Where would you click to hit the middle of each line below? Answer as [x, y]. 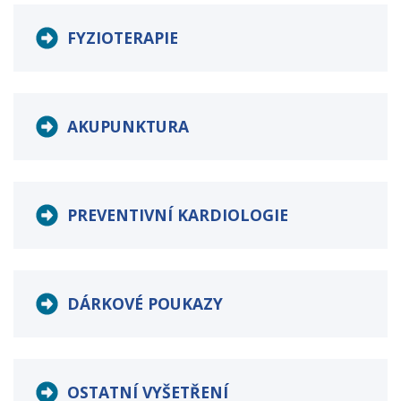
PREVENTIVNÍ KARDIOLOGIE [178, 215]
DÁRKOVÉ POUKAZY [145, 304]
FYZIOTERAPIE [123, 38]
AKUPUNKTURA [128, 127]
